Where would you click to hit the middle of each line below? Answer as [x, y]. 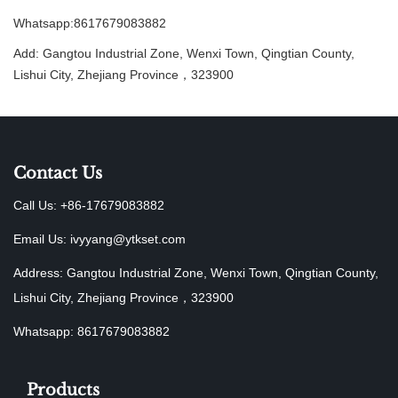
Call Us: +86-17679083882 [89, 205]
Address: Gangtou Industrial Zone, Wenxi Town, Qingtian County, [196, 273]
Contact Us [58, 173]
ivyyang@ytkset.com [128, 239]
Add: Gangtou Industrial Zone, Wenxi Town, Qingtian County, [184, 53]
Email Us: [42, 239]
